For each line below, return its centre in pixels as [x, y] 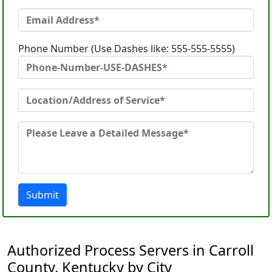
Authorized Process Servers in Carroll [131, 250]
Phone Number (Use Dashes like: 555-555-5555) [127, 49]
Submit [42, 195]
